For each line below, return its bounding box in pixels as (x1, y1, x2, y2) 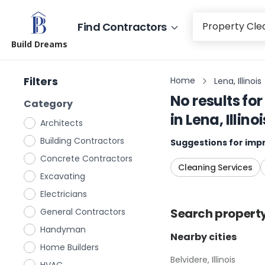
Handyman (40, 224, 86, 235)
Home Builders (40, 241, 99, 253)
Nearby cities (170, 230, 237, 244)
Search (170, 205, 215, 222)
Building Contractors (40, 135, 124, 147)
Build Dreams (11, 38, 67, 50)
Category (24, 97, 73, 111)
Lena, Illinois (214, 75, 261, 87)
